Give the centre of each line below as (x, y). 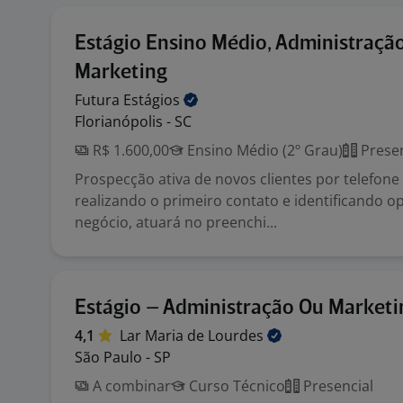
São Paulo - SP (123, 357)
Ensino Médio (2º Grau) (263, 150)
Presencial (336, 386)
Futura (99, 100)
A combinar (130, 386)
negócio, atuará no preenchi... (176, 222)
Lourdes (237, 336)
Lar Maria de (164, 336)
